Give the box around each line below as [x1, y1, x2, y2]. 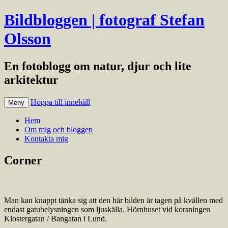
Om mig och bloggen [24, 125, 93, 134]
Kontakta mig [24, 134, 68, 143]
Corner [4, 153, 42, 167]
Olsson [4, 30, 51, 48]
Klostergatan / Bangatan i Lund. [4, 214, 107, 223]
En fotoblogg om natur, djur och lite [4, 59, 191, 73]
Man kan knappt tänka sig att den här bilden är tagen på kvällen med [4, 195, 223, 205]
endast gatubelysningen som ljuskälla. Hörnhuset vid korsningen [4, 205, 210, 214]
